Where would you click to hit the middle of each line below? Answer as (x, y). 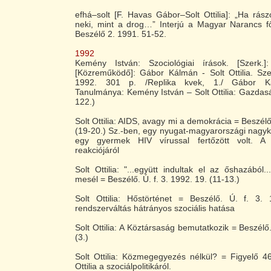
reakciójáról (97, 150)
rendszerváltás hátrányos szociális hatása (155, 208)
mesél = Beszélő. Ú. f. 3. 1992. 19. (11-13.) (157, 179)
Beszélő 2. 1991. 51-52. (121, 34)
